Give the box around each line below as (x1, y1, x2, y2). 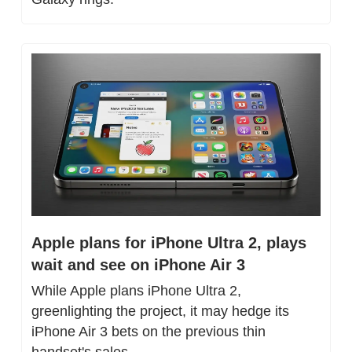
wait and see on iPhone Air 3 (31, 255, 245, 273)
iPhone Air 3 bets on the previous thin (31, 323, 266, 339)
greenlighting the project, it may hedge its (31, 302, 289, 319)
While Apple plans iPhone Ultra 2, (31, 282, 241, 299)
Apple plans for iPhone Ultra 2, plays (31, 233, 306, 251)
